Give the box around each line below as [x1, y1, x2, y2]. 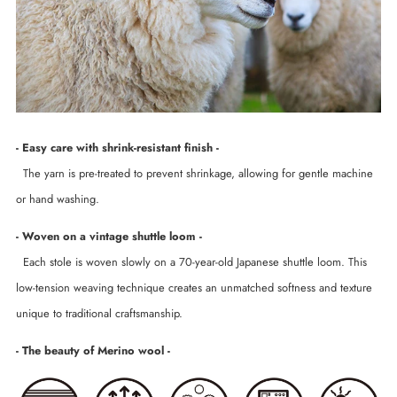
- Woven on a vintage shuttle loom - [16, 228, 202, 245]
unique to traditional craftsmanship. [16, 305, 183, 323]
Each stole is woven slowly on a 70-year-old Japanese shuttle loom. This [16, 253, 367, 271]
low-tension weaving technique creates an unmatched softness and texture [16, 279, 372, 297]
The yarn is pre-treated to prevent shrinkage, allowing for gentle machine [16, 165, 373, 183]
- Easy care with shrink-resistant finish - [16, 139, 219, 157]
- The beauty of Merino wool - [16, 341, 170, 359]
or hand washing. [16, 191, 99, 208]
